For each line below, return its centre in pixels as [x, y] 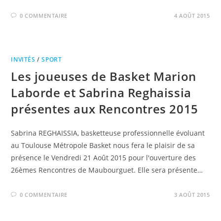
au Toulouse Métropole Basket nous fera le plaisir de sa [103, 145]
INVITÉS [23, 59]
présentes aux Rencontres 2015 [105, 109]
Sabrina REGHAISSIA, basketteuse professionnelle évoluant [108, 133]
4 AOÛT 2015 [192, 15]
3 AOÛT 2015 [192, 194]
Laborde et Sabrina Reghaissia [101, 92]
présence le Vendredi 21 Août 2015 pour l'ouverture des [104, 157]
